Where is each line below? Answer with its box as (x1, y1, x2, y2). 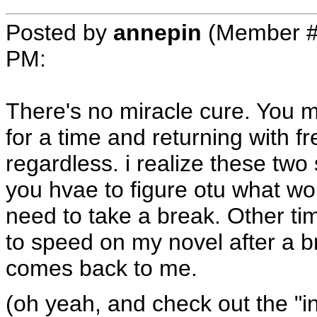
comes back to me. (6, 255, 197, 281)
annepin (113, 19, 202, 45)
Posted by (6, 19, 113, 45)
